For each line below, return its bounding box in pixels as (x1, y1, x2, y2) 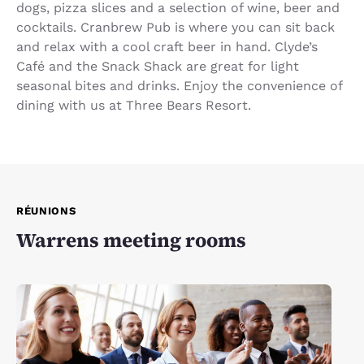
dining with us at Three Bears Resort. (16, 97, 251, 114)
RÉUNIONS (16, 205, 76, 218)
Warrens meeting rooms (16, 227, 246, 254)
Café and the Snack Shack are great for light (16, 58, 299, 75)
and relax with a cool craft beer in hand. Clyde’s (16, 39, 318, 55)
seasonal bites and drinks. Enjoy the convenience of (16, 78, 342, 94)
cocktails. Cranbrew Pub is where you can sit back (16, 19, 335, 36)
